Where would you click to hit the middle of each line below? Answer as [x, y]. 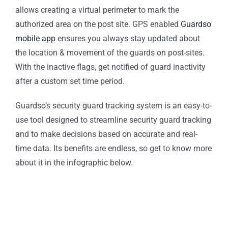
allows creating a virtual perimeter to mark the [97, 10]
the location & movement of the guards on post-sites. [110, 53]
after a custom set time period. [71, 81]
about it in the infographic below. [74, 163]
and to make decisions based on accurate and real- [106, 134]
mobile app [35, 39]
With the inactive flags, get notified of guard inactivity [110, 67]
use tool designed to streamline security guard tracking [113, 120]
